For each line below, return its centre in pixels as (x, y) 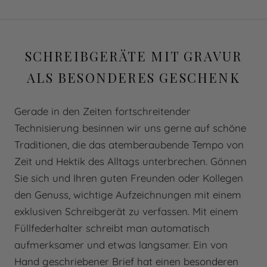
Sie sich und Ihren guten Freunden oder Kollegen (129, 178)
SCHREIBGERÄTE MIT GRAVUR (133, 56)
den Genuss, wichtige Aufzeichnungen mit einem (128, 194)
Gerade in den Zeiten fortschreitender (103, 111)
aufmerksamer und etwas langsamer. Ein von (121, 244)
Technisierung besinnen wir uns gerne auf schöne (130, 128)
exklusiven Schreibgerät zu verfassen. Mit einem (126, 211)
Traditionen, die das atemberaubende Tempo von (129, 144)
